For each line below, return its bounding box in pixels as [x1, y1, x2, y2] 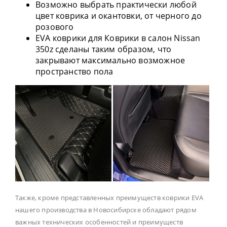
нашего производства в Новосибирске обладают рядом [15, 205, 197, 215]
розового [35, 21, 74, 33]
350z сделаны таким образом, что [35, 44, 172, 55]
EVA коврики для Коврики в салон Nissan [35, 32, 201, 44]
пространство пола [35, 66, 113, 78]
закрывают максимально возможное [35, 55, 185, 66]
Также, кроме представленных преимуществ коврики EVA [15, 193, 204, 203]
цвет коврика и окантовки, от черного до [35, 10, 202, 22]
